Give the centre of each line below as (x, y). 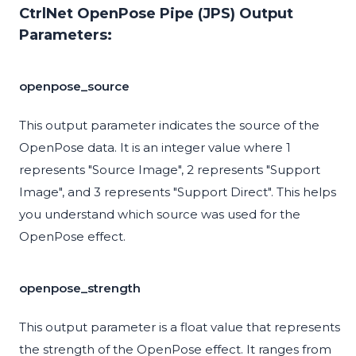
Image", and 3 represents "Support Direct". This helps (178, 192)
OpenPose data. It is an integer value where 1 (155, 148)
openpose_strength (80, 288)
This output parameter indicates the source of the (169, 126)
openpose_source (74, 87)
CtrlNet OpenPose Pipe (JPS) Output (156, 14)
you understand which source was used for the (160, 215)
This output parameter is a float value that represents (180, 327)
